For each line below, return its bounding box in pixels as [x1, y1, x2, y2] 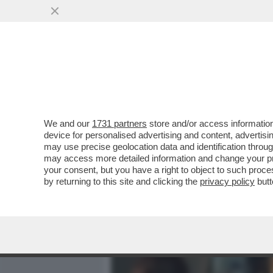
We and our [44, 118, 92, 129]
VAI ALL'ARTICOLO [129, 160, 216, 170]
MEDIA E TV [156, 70, 207, 85]
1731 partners [92, 118, 147, 129]
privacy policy [200, 176, 255, 186]
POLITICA [223, 70, 266, 85]
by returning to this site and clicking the [44, 176, 200, 186]
